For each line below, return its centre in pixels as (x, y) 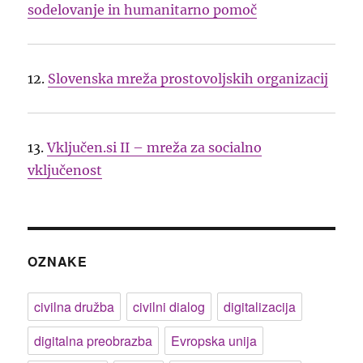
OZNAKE (58, 262)
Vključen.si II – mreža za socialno (155, 148)
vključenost (65, 171)
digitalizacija (260, 307)
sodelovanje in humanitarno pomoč (143, 10)
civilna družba (75, 307)
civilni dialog (169, 307)
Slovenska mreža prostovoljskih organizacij (188, 79)
